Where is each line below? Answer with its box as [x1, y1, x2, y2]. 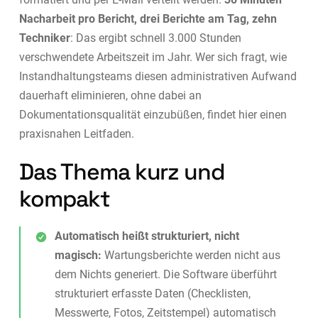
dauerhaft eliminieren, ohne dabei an [18, 89, 202, 103]
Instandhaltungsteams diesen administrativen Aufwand [18, 70, 297, 84]
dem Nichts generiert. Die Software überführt [54, 268, 277, 282]
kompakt [18, 185, 111, 214]
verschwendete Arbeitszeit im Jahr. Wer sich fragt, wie [18, 50, 287, 65]
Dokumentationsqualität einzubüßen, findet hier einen [18, 108, 287, 122]
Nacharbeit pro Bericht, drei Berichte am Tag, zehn [18, 12, 277, 26]
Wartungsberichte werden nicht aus [101, 248, 280, 263]
